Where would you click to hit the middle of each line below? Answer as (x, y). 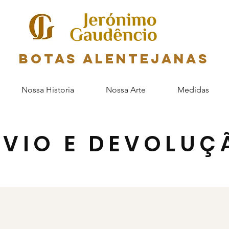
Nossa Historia (48, 89)
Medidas (193, 89)
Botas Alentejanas (114, 58)
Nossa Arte (126, 89)
